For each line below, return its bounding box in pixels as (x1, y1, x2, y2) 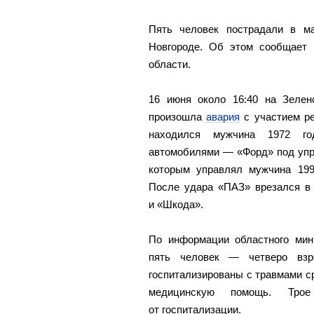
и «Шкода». (149, 198, 203, 210)
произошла (149, 111, 207, 123)
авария (206, 111, 240, 123)
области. (149, 58, 191, 70)
